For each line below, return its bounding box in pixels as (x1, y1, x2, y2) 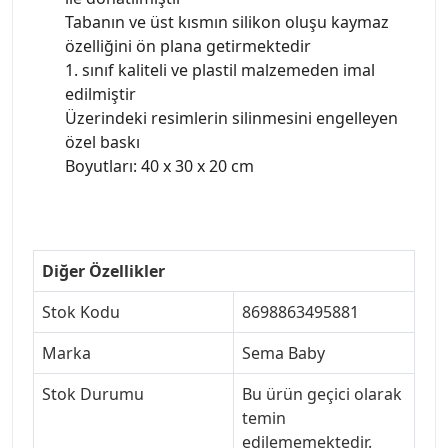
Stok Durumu (42, 382, 144, 405)
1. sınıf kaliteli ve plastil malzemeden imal (65, 58, 375, 81)
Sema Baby (242, 341, 325, 364)
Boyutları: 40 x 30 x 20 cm (65, 154, 254, 177)
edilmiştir (65, 82, 136, 105)
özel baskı (65, 130, 140, 153)
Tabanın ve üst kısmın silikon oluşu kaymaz (65, 10, 389, 33)
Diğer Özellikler (42, 259, 165, 282)
